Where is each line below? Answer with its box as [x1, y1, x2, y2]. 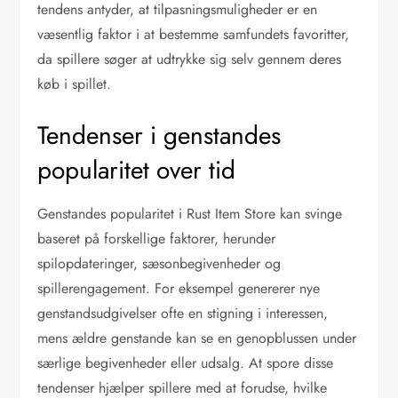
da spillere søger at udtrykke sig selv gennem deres [37, 48, 342, 69]
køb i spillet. [37, 73, 112, 94]
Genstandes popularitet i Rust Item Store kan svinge [37, 203, 343, 224]
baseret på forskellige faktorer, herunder [37, 227, 276, 249]
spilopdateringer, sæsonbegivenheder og [37, 252, 282, 274]
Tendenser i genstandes [37, 116, 282, 154]
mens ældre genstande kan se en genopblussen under [37, 327, 357, 348]
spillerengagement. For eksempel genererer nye [37, 277, 321, 298]
